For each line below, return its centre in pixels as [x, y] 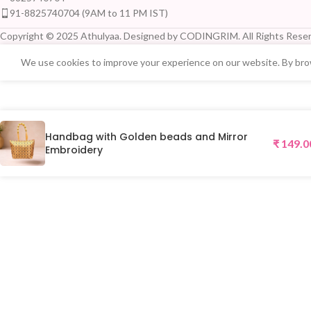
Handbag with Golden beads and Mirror [146, 136]
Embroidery [74, 150]
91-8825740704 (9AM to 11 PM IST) [89, 13]
